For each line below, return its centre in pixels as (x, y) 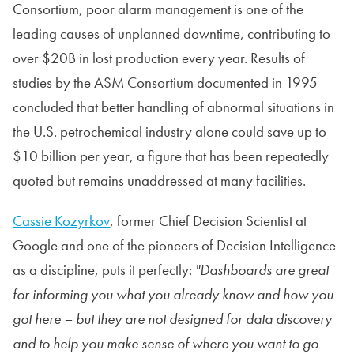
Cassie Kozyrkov (61, 220)
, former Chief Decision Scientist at (208, 220)
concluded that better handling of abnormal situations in (173, 107)
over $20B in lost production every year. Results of (159, 58)
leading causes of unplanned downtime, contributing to (171, 33)
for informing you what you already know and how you (173, 294)
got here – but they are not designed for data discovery (172, 318)
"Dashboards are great (262, 269)
